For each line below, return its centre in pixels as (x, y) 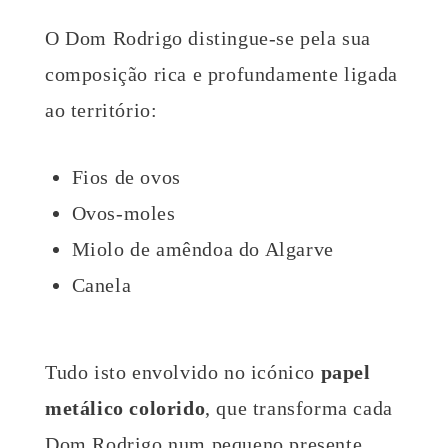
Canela (101, 284)
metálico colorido (125, 407)
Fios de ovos (126, 176)
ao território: (101, 109)
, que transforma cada (299, 407)
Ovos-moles (123, 212)
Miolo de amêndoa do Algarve (202, 248)
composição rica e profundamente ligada (221, 73)
